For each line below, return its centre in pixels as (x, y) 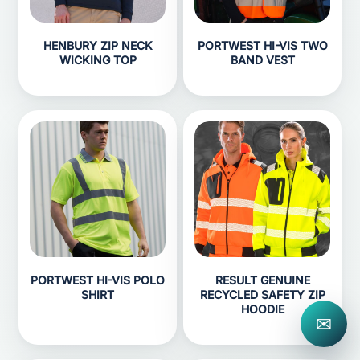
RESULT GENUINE (262, 280)
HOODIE (262, 309)
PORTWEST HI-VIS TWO (262, 45)
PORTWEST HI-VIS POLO (98, 280)
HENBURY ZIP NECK (98, 45)
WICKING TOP (98, 60)
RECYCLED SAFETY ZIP (262, 295)
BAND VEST (262, 60)
